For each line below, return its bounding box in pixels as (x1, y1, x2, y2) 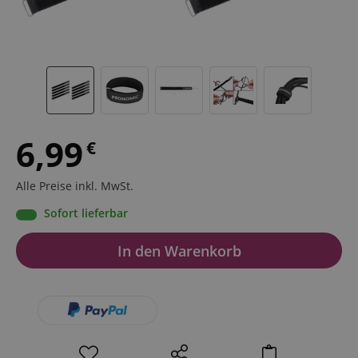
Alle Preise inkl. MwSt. (16, 178, 133, 194)
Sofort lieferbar (44, 205, 128, 221)
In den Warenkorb (117, 241, 241, 261)
